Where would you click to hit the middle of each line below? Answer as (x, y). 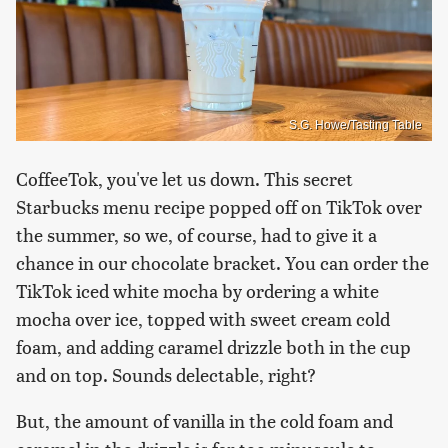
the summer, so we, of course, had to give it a (196, 235)
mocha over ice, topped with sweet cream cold (203, 319)
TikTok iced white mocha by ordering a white (197, 291)
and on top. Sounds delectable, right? (166, 375)
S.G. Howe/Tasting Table (355, 125)
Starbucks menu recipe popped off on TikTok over (219, 207)
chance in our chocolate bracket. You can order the (222, 263)
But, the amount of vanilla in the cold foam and (204, 421)
